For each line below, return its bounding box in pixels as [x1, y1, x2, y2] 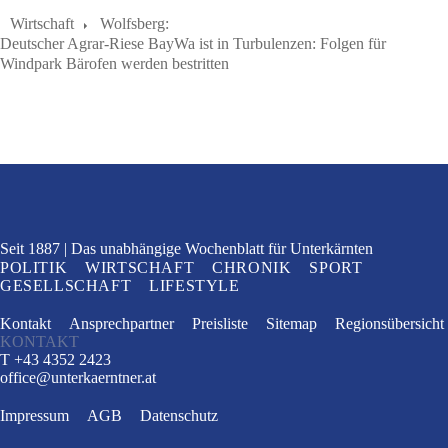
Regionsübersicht [335, 315, 444, 332]
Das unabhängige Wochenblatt [71, 240, 268, 257]
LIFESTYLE [149, 277, 240, 294]
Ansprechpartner [69, 315, 174, 332]
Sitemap [266, 315, 317, 332]
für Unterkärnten [268, 240, 373, 257]
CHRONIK [212, 259, 292, 276]
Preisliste [192, 315, 248, 332]
